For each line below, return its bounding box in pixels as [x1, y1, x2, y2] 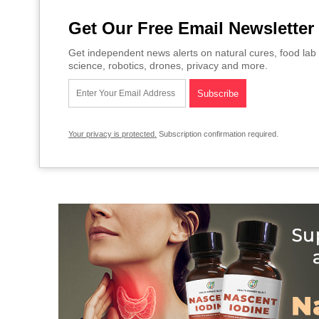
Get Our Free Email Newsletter [68, 19, 314, 38]
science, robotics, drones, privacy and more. [68, 60, 268, 72]
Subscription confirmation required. [157, 130, 278, 139]
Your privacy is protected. [68, 130, 157, 139]
